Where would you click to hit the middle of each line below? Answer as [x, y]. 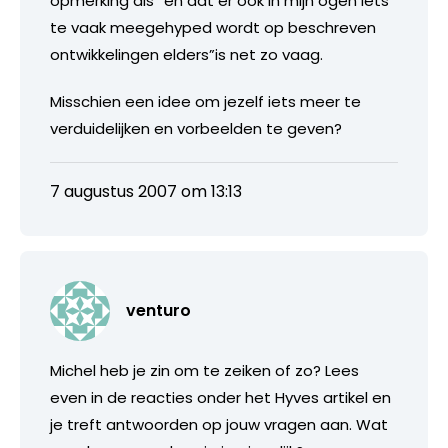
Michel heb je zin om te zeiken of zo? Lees [204, 370]
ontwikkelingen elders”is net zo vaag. [186, 54]
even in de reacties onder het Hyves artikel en [220, 397]
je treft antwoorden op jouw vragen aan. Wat [219, 424]
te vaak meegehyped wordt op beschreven [213, 27]
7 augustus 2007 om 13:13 [146, 191]
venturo [158, 310]
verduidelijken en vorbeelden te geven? [196, 128]
